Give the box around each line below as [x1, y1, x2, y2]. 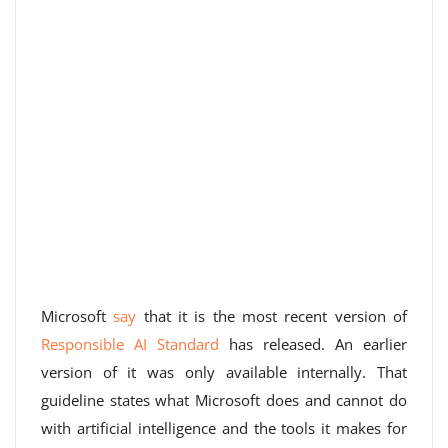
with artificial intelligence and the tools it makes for [41, 418, 407, 438]
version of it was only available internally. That [41, 362, 407, 382]
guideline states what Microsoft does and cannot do [41, 390, 407, 410]
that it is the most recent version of [136, 306, 408, 326]
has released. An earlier [219, 334, 407, 354]
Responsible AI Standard [41, 334, 219, 354]
